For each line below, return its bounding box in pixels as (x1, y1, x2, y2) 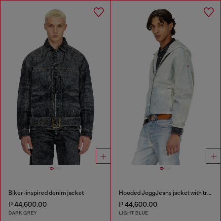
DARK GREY (8, 210, 37, 217)
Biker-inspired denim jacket (8, 189, 84, 196)
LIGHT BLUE (118, 210, 148, 217)
